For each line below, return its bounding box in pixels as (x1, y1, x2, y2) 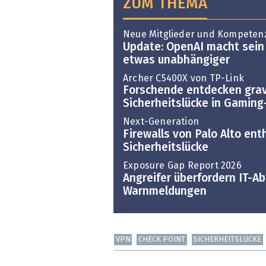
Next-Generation (123, 117, 199, 127)
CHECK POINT (138, 235, 186, 243)
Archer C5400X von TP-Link (123, 73, 244, 83)
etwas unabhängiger (123, 54, 230, 66)
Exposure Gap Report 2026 (123, 160, 242, 170)
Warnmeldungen (123, 185, 207, 197)
